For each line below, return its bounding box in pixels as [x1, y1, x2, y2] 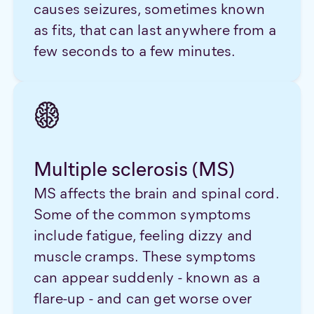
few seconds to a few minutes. [33, 41, 236, 60]
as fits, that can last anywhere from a [33, 20, 277, 39]
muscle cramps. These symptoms [33, 247, 257, 266]
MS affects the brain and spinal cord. [33, 184, 279, 203]
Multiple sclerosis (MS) [33, 156, 235, 182]
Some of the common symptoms [33, 205, 251, 224]
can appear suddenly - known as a [33, 268, 260, 287]
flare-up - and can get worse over [33, 289, 252, 308]
